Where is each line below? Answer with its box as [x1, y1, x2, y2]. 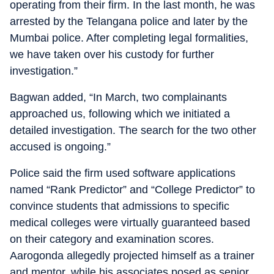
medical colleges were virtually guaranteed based [10, 217, 250, 229]
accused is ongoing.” [10, 141, 111, 153]
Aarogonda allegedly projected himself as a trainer [10, 250, 254, 262]
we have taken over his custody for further [10, 48, 214, 61]
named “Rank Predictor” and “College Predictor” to [10, 183, 255, 196]
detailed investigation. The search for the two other [10, 124, 256, 136]
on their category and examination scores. [10, 233, 214, 245]
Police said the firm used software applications [10, 167, 235, 179]
